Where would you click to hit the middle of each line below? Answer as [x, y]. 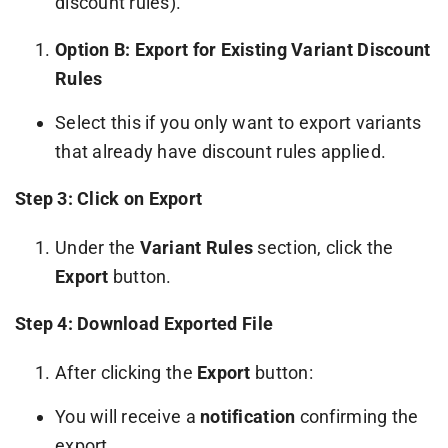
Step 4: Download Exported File [144, 323]
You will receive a [127, 416]
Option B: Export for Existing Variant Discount [242, 49]
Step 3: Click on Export [108, 198]
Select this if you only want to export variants [238, 122]
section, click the [323, 247]
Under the [97, 247]
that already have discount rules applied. [220, 151]
